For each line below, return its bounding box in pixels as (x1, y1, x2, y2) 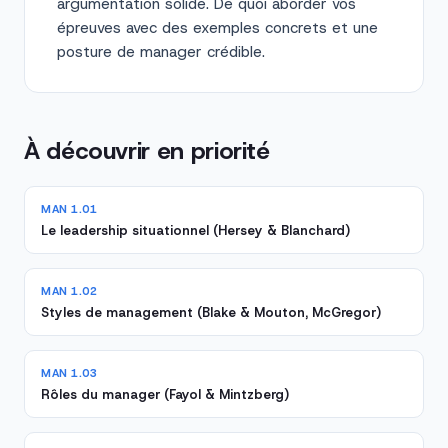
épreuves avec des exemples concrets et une (57, 18, 378, 38)
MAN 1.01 (41, 202, 98, 216)
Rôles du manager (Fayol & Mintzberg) (41, 386, 289, 403)
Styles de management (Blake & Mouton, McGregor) (41, 304, 381, 321)
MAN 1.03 (41, 366, 98, 380)
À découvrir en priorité (24, 135, 270, 167)
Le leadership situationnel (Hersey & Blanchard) (41, 222, 350, 239)
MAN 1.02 (41, 284, 98, 298)
